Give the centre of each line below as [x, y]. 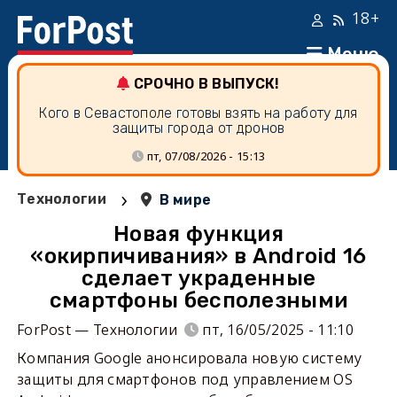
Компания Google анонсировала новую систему [189, 358]
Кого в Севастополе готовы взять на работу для [198, 113]
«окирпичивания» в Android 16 [198, 256]
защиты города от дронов [198, 128]
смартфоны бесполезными [198, 300]
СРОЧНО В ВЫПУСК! [206, 84]
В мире [185, 200]
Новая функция [198, 234]
